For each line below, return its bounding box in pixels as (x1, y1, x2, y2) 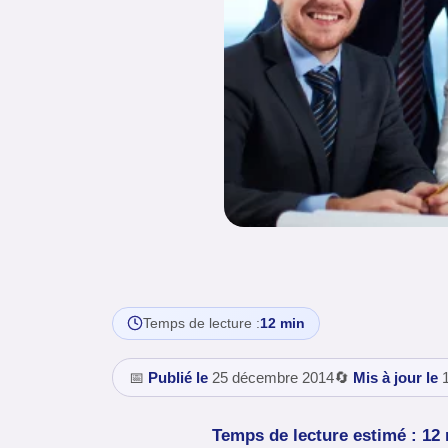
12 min (260, 314, 305, 331)
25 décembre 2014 (208, 368, 334, 386)
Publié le (148, 368, 208, 386)
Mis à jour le (353, 368, 438, 386)
